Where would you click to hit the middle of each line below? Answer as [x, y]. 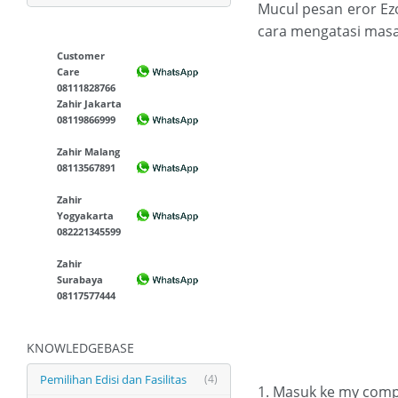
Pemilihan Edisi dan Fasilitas [113, 379]
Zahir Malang [89, 151]
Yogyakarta [86, 215]
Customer [81, 56]
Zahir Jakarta [90, 103]
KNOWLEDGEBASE [80, 348]
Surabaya [80, 279]
